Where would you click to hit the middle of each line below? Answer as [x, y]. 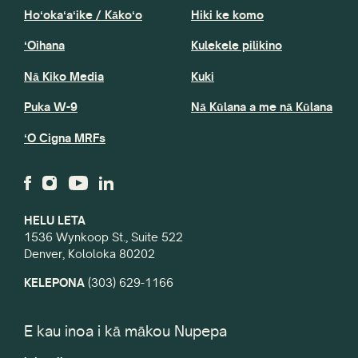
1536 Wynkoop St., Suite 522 [103, 237]
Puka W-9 [51, 107]
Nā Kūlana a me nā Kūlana [262, 107]
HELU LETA [55, 221]
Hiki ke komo [227, 15]
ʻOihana [44, 46]
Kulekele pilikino [237, 46]
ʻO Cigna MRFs [65, 137]
